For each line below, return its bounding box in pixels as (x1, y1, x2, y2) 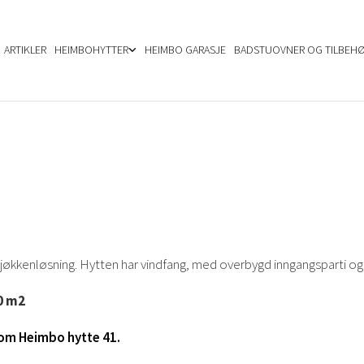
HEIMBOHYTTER (54, 41, 128, 57)
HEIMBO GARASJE (144, 41, 226, 57)
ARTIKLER (3, 41, 46, 57)
